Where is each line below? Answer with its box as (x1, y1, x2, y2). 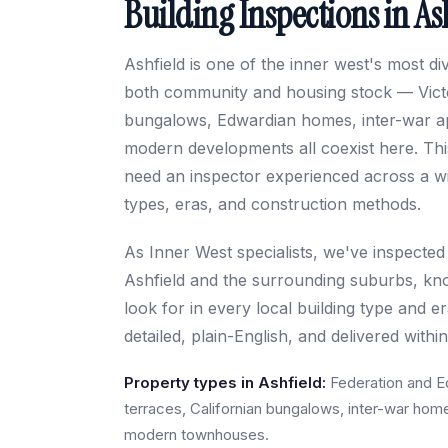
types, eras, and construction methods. (124, 194, 421, 214)
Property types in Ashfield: (124, 373, 326, 392)
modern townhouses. (124, 425, 269, 444)
